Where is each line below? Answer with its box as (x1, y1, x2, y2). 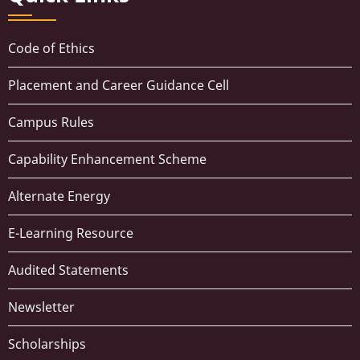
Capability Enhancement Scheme (8, 150, 207, 169)
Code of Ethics (8, 39, 95, 58)
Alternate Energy (8, 187, 110, 206)
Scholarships (8, 335, 86, 354)
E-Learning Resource (8, 224, 133, 243)
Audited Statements (8, 261, 129, 280)
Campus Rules (8, 113, 94, 132)
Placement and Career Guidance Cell (8, 76, 229, 95)
